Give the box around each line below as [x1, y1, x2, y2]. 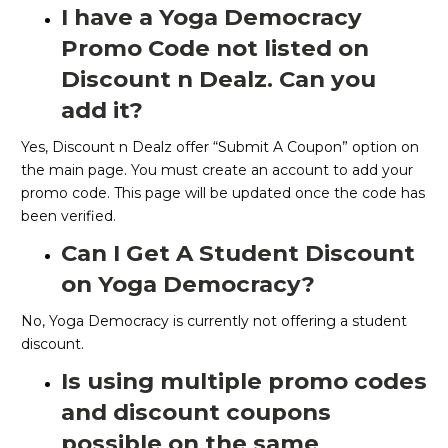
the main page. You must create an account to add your [21, 161, 413, 180]
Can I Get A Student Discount [61, 239, 415, 268]
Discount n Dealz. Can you [61, 65, 376, 94]
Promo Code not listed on [61, 34, 369, 63]
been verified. [21, 207, 116, 226]
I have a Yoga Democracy [61, 3, 362, 32]
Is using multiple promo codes [61, 367, 427, 396]
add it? [61, 96, 143, 125]
